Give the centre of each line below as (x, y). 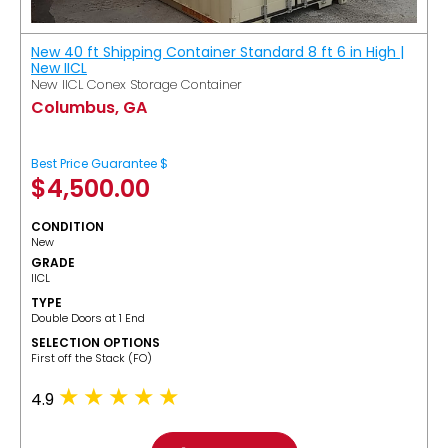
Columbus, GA (89, 107)
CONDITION (67, 226)
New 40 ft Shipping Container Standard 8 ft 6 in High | (217, 51)
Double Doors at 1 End (88, 317)
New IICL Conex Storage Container (136, 84)
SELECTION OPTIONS (95, 342)
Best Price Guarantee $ (99, 163)
